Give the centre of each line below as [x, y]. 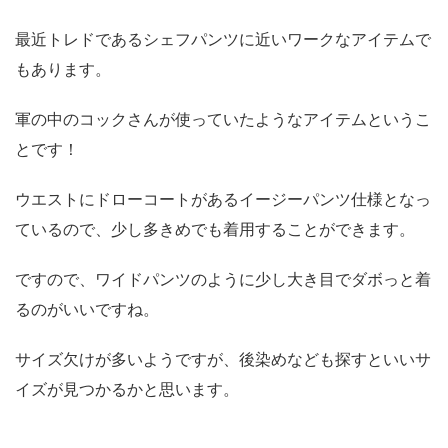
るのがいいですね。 [87, 308]
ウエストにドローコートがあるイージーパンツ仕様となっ [223, 198]
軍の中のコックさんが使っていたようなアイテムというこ [223, 118]
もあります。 [63, 68]
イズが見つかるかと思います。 [127, 388]
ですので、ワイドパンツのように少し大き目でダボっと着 [223, 278]
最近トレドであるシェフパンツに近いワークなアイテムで [223, 38]
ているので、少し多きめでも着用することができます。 [215, 228]
